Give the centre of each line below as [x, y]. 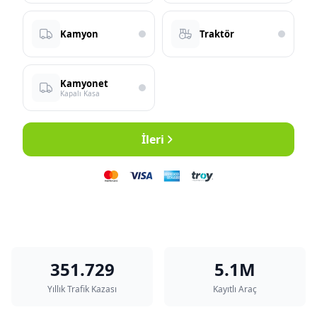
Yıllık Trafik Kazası [82, 289]
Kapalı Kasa [80, 93]
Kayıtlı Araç [235, 289]
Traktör [217, 34]
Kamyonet [84, 83]
